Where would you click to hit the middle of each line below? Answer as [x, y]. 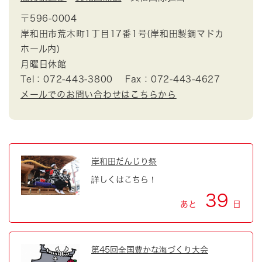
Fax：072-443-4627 [173, 80]
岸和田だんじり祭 [124, 162]
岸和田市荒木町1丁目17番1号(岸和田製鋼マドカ [122, 34]
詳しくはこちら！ [124, 180]
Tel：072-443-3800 [67, 80]
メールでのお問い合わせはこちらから [99, 95]
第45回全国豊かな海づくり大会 [150, 250]
